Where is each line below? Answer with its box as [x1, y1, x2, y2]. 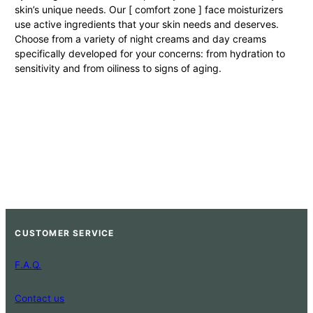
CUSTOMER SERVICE [15, 227, 115, 238]
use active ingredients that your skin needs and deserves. [15, 18, 279, 31]
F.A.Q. [15, 259, 42, 270]
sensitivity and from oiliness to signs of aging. [15, 62, 222, 75]
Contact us [15, 292, 65, 304]
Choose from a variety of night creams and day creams [15, 33, 267, 45]
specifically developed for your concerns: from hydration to [15, 48, 286, 60]
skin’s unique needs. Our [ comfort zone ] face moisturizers [15, 3, 284, 16]
